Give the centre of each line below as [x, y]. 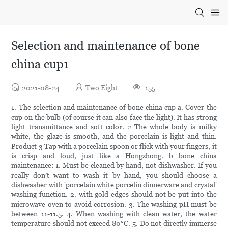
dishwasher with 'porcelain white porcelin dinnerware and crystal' [114, 185]
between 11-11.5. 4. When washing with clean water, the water [114, 214]
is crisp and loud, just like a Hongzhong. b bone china [114, 156]
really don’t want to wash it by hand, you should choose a [114, 175]
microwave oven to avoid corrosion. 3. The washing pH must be [114, 204]
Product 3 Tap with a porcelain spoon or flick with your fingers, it [114, 146]
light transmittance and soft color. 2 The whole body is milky [114, 127]
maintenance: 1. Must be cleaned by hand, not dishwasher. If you [114, 166]
